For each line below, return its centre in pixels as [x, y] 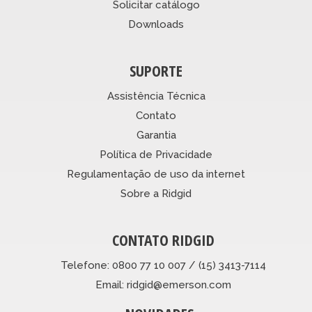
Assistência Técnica [156, 96]
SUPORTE [156, 71]
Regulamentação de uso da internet [156, 174]
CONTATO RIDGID [163, 240]
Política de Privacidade [156, 155]
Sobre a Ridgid [156, 194]
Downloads [156, 25]
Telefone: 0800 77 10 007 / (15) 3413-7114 [163, 266]
